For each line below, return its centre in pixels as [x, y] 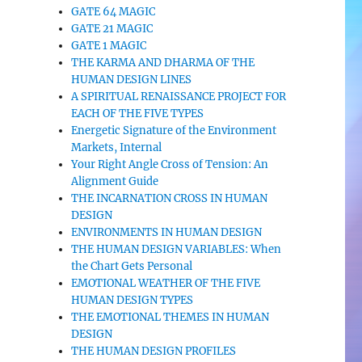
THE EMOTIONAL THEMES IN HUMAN [170, 317]
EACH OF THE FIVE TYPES [138, 114]
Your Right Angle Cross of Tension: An [170, 164]
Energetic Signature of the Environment [174, 130]
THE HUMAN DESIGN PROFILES [154, 351]
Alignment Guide [115, 181]
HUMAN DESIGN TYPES [133, 300]
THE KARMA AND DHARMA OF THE [163, 63]
